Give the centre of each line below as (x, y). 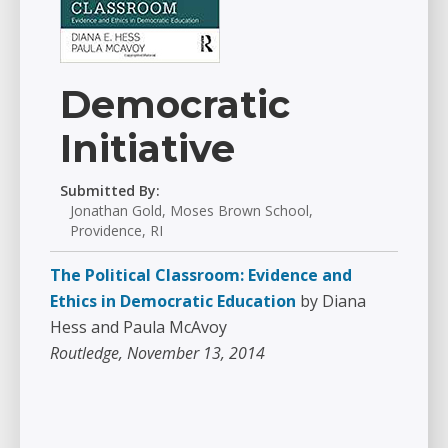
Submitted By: (110, 190)
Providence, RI (116, 230)
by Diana (333, 301)
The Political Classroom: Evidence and (201, 275)
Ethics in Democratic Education (173, 301)
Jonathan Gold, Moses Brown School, (191, 210)
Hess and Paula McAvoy (138, 327)
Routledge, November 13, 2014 (157, 353)
